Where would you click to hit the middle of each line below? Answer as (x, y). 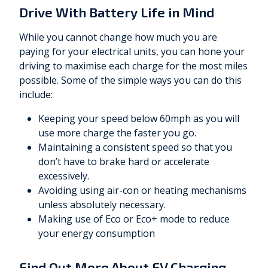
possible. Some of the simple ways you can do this (130, 80)
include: (36, 95)
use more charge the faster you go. (117, 133)
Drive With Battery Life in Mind (117, 13)
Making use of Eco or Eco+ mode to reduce (134, 219)
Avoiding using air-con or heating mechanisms (142, 191)
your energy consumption (97, 234)
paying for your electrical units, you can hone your (132, 52)
